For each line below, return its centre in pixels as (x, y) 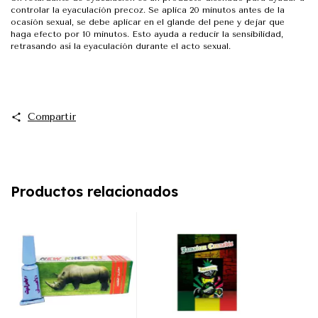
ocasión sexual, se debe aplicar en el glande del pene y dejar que (148, 22)
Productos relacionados (94, 192)
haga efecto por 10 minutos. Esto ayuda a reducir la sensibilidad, (147, 34)
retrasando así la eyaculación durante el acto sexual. (121, 46)
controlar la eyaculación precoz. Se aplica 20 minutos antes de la (148, 10)
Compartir (51, 117)
